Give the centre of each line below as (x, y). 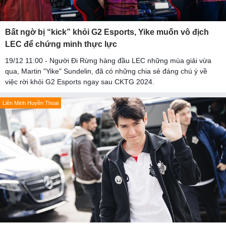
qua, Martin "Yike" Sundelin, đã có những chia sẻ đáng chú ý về (106, 71)
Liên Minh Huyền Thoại (31, 103)
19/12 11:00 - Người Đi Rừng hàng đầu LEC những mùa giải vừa (108, 60)
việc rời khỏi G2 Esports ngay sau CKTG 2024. (80, 81)
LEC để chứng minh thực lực (61, 44)
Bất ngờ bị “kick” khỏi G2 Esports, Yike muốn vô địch (107, 32)
